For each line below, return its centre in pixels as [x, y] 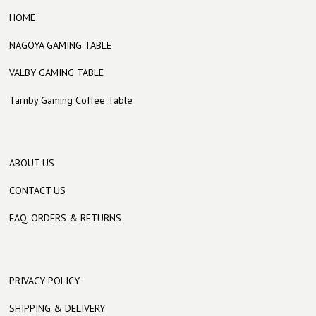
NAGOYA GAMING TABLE [61, 45]
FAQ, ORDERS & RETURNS [66, 218]
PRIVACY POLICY [45, 281]
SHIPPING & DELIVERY [57, 308]
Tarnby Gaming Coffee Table [71, 100]
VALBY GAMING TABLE [57, 73]
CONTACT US [38, 190]
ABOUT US [32, 163]
